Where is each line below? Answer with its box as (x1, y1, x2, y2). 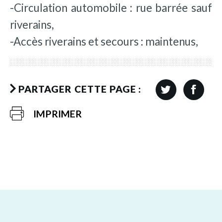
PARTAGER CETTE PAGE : (18, 83, 142, 95)
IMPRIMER (33, 108, 82, 119)
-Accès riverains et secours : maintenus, (10, 34, 198, 48)
